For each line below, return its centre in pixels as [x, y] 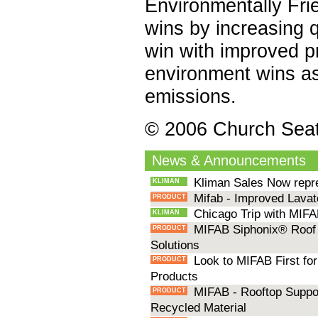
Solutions [175, 246]
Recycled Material [199, 308]
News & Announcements [229, 161]
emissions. [191, 96]
